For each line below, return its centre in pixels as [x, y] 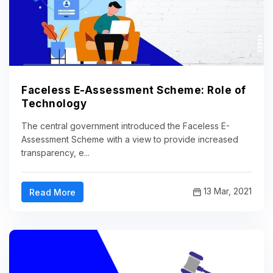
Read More [52, 192]
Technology [54, 103]
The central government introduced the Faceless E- [126, 126]
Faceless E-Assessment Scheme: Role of [134, 90]
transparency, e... [55, 152]
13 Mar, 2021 [226, 191]
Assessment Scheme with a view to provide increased [130, 139]
